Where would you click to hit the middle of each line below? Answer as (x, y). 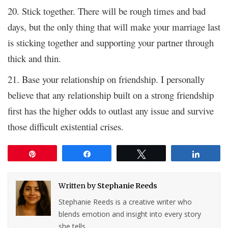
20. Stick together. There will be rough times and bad (107, 11)
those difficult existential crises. (66, 126)
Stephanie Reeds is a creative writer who (125, 202)
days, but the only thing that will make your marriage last (114, 26)
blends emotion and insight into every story (130, 214)
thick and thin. (34, 58)
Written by (78, 186)
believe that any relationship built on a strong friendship (111, 95)
